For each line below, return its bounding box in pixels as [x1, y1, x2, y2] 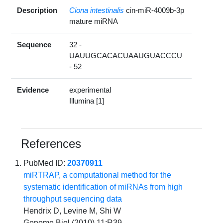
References [21, 137, 82, 151]
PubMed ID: [23, 159, 68, 168]
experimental [69, 86, 111, 95]
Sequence [17, 40, 52, 49]
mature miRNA [69, 17, 118, 26]
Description [17, 6, 58, 15]
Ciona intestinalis [69, 6, 124, 15]
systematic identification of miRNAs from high [23, 183, 183, 192]
